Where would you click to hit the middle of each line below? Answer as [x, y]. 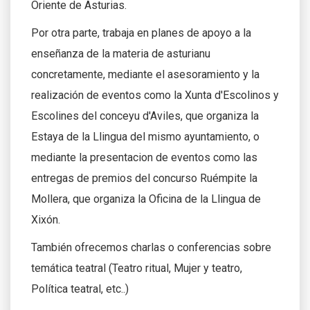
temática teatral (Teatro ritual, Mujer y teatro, [137, 268]
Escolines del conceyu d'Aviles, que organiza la [145, 116]
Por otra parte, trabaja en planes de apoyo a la [141, 33]
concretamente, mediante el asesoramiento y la [145, 74]
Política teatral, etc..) [81, 289]
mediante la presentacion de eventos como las [144, 157]
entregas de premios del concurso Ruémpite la [144, 178]
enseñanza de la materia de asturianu [121, 53]
